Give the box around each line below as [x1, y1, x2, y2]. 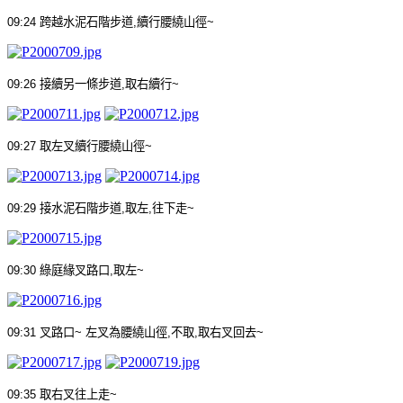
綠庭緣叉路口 [40, 263, 110, 277]
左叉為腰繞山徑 [85, 325, 167, 339]
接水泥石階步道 [40, 201, 121, 215]
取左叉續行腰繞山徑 [40, 139, 145, 153]
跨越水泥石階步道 [40, 14, 133, 29]
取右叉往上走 [40, 387, 110, 401]
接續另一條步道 [40, 76, 121, 91]
